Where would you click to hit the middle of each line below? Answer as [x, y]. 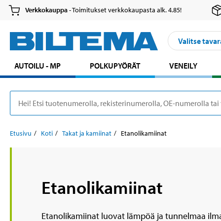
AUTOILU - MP [38, 66]
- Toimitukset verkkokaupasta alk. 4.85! [125, 10]
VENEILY [184, 66]
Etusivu [21, 133]
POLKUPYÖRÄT [115, 66]
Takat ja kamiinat [87, 133]
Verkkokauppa [47, 10]
